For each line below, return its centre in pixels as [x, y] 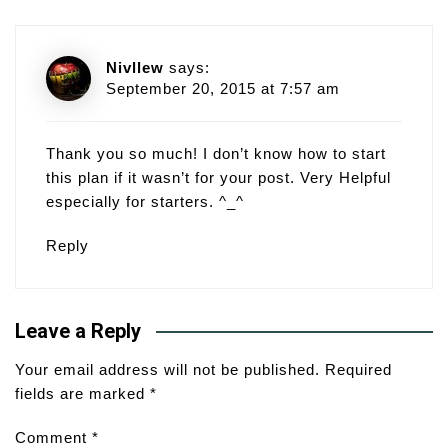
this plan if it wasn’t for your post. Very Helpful [218, 178]
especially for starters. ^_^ [145, 202]
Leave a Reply [78, 331]
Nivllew [135, 68]
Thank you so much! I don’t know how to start [216, 154]
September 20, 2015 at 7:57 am [223, 88]
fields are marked [82, 394]
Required [358, 370]
